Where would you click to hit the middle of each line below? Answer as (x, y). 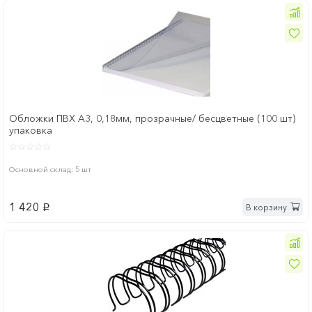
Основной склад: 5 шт (50, 170)
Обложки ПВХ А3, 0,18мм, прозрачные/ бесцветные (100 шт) (152, 119)
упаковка (31, 131)
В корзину (266, 207)
